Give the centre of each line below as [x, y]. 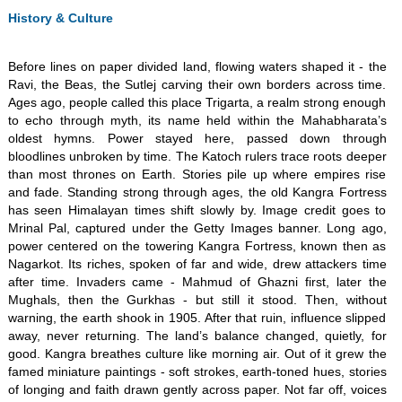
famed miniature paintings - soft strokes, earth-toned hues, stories [197, 371]
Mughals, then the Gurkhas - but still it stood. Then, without [197, 300]
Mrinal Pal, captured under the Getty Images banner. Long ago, [197, 228]
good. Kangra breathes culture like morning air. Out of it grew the [197, 354]
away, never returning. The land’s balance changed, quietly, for [197, 336]
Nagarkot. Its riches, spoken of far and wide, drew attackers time [197, 264]
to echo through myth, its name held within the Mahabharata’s [197, 120]
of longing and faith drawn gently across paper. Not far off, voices [197, 389]
